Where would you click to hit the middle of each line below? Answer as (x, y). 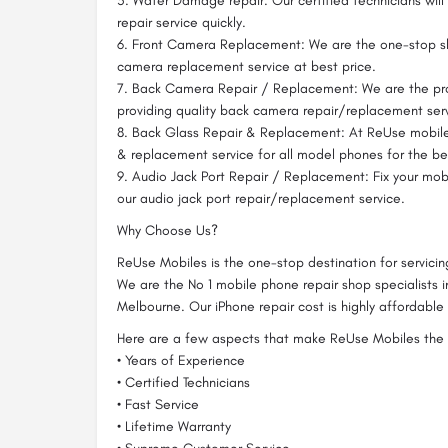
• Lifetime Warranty (174, 426)
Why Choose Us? (167, 230)
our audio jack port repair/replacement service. (261, 198)
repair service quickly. (181, 22)
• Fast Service (158, 404)
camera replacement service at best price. (246, 66)
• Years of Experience (181, 360)
